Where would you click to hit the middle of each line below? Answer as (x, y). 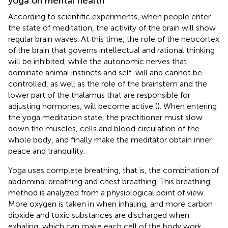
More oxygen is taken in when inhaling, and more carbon (110, 204)
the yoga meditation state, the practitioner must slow (105, 117)
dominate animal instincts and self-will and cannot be (105, 72)
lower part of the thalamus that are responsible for (99, 95)
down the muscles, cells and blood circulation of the (104, 128)
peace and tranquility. (47, 151)
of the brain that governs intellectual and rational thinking (111, 50)
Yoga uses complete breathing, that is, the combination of (113, 170)
